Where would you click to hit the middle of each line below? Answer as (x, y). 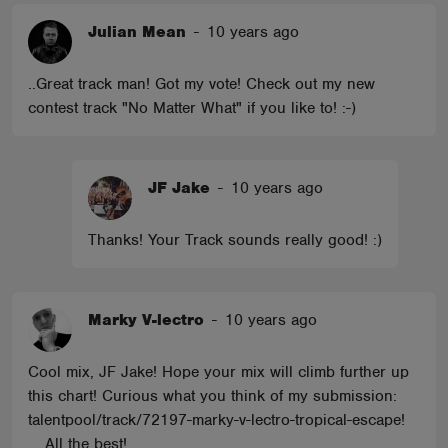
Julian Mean (137, 32)
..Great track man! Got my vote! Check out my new (201, 84)
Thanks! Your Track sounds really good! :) (235, 240)
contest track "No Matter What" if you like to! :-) (192, 108)
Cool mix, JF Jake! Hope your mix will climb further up (218, 372)
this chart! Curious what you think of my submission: (212, 396)
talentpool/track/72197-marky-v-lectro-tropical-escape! (216, 420)
